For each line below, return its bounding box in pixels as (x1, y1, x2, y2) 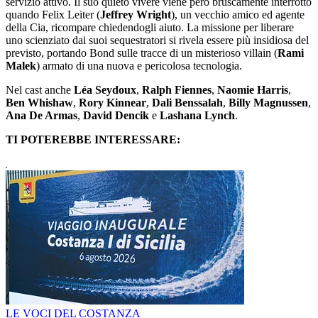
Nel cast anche (6, 83, 74, 96)
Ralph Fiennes (142, 83, 212, 96)
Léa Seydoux (74, 83, 136, 96)
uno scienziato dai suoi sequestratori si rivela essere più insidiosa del (6, 33, 309, 46)
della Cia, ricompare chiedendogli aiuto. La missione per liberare (6, 21, 294, 33)
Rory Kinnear (79, 96, 146, 109)
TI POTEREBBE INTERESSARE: (6, 133, 180, 146)
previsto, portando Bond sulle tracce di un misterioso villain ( (6, 46, 278, 59)
